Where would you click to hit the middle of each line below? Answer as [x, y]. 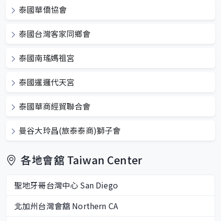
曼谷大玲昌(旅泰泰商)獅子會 [70, 130]
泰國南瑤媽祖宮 [47, 57]
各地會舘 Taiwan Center [82, 159]
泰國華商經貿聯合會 [55, 106]
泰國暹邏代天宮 [47, 82]
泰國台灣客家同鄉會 [55, 33]
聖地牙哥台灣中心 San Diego [66, 185]
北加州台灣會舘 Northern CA [66, 205]
